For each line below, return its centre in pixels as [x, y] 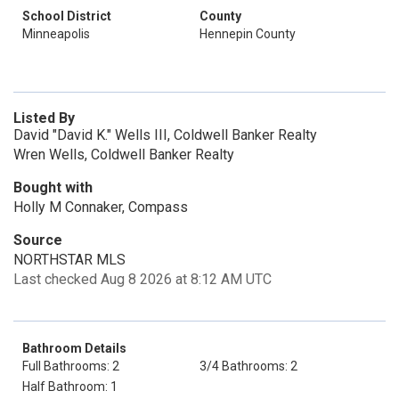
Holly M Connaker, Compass [101, 207]
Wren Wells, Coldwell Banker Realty [124, 155]
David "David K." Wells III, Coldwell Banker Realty [165, 135]
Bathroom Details [74, 348]
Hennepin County [248, 34]
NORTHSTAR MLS [69, 260]
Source [38, 240]
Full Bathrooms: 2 [71, 366]
